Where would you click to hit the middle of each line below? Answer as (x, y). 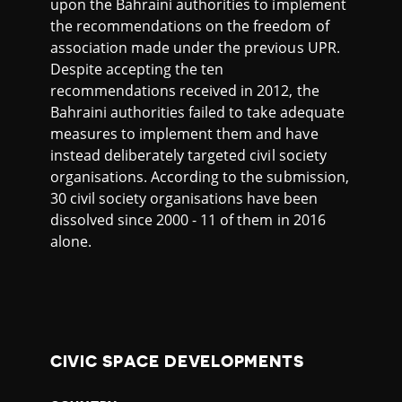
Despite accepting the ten (137, 69)
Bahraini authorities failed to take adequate (197, 112)
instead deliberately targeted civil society (188, 155)
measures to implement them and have (184, 133)
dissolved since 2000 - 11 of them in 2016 (188, 219)
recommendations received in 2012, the (185, 90)
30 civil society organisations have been (184, 198)
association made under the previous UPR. (195, 47)
